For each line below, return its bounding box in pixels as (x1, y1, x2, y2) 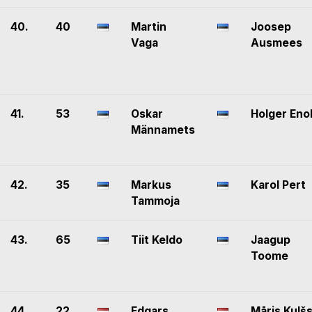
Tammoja (131, 194, 180, 208)
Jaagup (251, 233, 290, 247)
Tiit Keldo (131, 233, 182, 247)
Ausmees (251, 36, 302, 50)
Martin (131, 20, 166, 34)
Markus (131, 178, 171, 192)
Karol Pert (251, 178, 306, 192)
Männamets (131, 123, 195, 137)
